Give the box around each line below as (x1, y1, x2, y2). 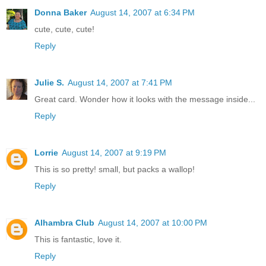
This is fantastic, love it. (34, 235, 122, 245)
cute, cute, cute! (34, 24, 94, 34)
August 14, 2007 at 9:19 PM (62, 148, 166, 158)
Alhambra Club (34, 218, 94, 228)
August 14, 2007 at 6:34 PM (90, 8, 195, 18)
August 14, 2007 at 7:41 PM (68, 78, 172, 88)
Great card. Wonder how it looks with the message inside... (34, 94, 255, 104)
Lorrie (34, 148, 58, 158)
